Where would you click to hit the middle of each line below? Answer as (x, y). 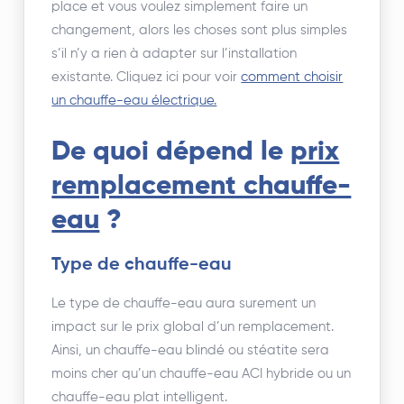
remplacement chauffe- (202, 187)
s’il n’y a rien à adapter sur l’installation (174, 54)
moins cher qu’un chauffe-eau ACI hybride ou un (202, 374)
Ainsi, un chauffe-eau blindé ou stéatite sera (191, 351)
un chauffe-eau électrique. (134, 101)
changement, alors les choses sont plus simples (200, 31)
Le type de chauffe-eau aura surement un (184, 304)
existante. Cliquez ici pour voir (147, 78)
